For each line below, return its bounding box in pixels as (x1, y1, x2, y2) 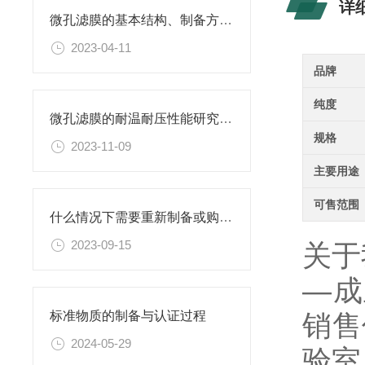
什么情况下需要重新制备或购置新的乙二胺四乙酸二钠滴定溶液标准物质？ (219, 210, 232, 225)
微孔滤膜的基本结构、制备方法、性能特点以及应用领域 (219, 13, 232, 27)
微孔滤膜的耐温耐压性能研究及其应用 (219, 112, 232, 126)
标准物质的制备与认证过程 (50, 309, 206, 323)
